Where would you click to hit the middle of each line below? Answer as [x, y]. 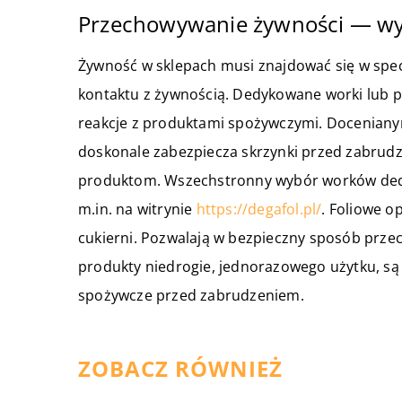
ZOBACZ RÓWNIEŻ [180, 368]
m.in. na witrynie [137, 209]
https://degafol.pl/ [259, 209]
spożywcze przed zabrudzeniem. [191, 295]
